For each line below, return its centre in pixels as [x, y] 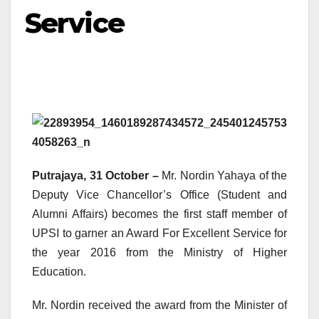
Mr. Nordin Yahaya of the [223, 176]
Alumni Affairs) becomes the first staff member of [159, 214]
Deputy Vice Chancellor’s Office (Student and [159, 195]
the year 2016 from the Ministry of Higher [159, 253]
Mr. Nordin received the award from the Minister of [159, 305]
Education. [59, 272]
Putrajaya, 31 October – [95, 176]
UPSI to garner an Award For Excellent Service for [159, 234]
